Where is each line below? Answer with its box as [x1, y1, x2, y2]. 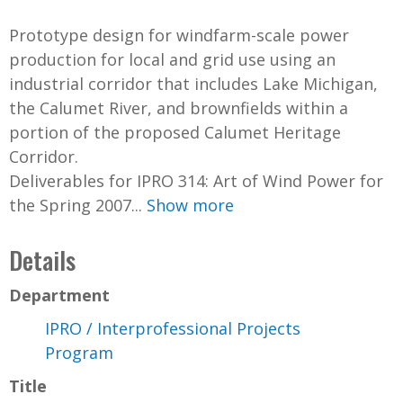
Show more [147, 193, 234, 216]
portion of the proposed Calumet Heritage [9, 121, 341, 143]
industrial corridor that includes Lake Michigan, [9, 72, 378, 94]
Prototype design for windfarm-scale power [9, 23, 349, 46]
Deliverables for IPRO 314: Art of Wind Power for [9, 169, 383, 192]
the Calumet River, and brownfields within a [9, 96, 348, 119]
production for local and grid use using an [9, 48, 336, 70]
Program [45, 341, 113, 363]
